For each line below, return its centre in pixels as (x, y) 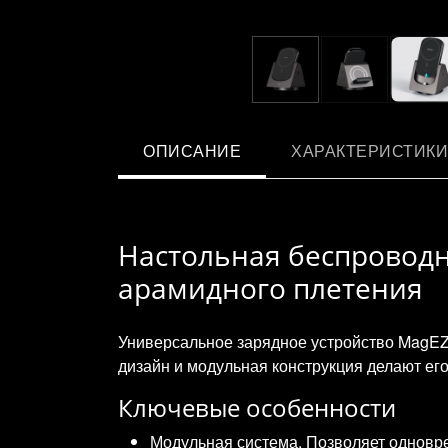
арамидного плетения (270, 287)
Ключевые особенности (257, 407)
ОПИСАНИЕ (192, 150)
